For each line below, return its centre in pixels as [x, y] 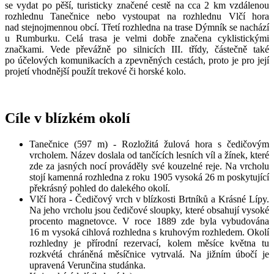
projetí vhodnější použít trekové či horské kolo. [95, 72]
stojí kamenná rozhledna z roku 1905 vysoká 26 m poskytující [149, 177]
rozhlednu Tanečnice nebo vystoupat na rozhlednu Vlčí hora [137, 17]
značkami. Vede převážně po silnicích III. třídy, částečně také [137, 50]
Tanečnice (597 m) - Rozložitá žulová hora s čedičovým [149, 144]
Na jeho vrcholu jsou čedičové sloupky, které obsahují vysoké [149, 210]
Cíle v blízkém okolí [68, 118]
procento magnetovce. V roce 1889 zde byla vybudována [149, 221]
